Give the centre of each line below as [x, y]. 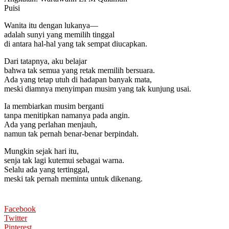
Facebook [20, 209]
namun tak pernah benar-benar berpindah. [71, 133]
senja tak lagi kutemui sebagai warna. [64, 160]
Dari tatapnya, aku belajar [45, 61]
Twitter [16, 218]
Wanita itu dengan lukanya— [51, 25]
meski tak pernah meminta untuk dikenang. [73, 178]
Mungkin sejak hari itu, [41, 151]
